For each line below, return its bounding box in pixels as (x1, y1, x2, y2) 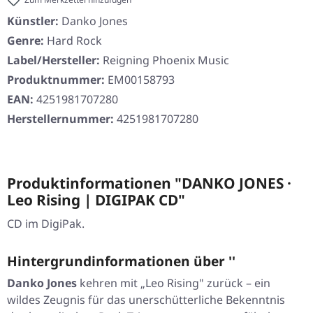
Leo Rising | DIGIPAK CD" (7, 190, 185, 210)
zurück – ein (204, 275, 270, 291)
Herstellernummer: (7, 111, 117, 127)
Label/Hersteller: (7, 52, 100, 68)
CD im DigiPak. (7, 216, 85, 232)
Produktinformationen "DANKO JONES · (7, 173, 291, 194)
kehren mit (77, 275, 140, 291)
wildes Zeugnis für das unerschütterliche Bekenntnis (7, 292, 285, 308)
